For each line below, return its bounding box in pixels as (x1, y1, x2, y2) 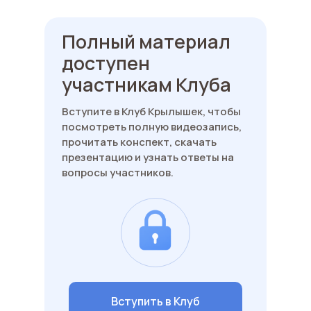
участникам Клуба (62, 71, 231, 97)
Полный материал (62, 28, 230, 54)
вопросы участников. (62, 165, 174, 180)
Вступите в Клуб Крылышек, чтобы (62, 103, 241, 119)
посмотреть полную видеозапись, (62, 119, 242, 134)
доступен (62, 49, 150, 76)
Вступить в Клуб (111, 293, 200, 309)
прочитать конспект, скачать (62, 134, 217, 149)
